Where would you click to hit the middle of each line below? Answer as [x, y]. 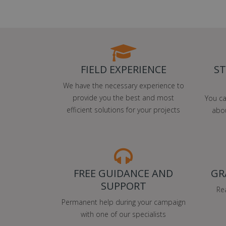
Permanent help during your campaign [123, 202]
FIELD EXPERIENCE [123, 69]
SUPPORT [123, 186]
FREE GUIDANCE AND [123, 173]
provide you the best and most [123, 97]
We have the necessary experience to [123, 85]
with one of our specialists [123, 214]
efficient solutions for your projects [123, 109]
